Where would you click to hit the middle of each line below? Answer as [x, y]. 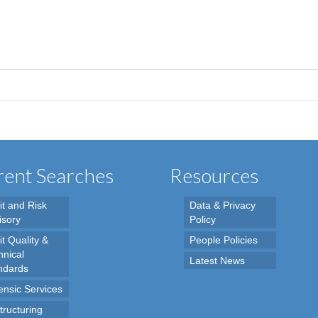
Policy [203, 220]
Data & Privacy [223, 205]
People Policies [224, 240]
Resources [214, 176]
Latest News [217, 261]
